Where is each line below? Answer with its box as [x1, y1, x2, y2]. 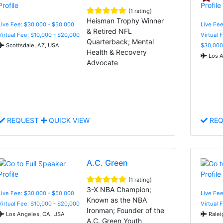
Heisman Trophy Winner [87, 16, 164, 25]
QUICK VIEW [47, 115, 90, 124]
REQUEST [5, 115, 41, 124]
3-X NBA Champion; [87, 185, 152, 194]
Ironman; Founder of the [87, 206, 165, 215]
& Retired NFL [87, 26, 132, 35]
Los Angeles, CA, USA [4, 210, 65, 218]
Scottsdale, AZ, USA [4, 41, 59, 49]
